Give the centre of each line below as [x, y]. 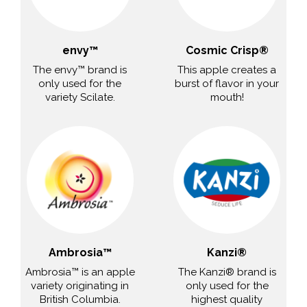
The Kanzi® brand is [227, 272]
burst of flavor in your [227, 84]
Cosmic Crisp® [227, 51]
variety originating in [80, 286]
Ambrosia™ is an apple [80, 272]
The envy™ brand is [80, 70]
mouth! [227, 98]
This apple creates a [227, 70]
